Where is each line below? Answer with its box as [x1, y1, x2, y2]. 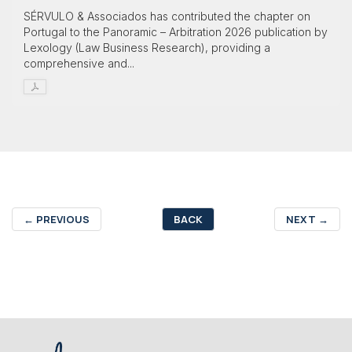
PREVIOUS [34, 212, 90, 227]
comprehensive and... [24, 57, 134, 71]
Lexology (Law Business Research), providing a [24, 41, 270, 55]
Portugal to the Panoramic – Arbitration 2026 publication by [24, 25, 328, 39]
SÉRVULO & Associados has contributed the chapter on [24, 9, 310, 24]
